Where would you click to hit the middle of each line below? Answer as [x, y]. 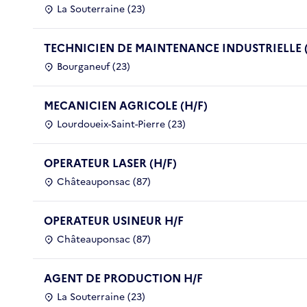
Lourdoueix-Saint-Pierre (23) [121, 124]
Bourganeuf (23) [94, 66]
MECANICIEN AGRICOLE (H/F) [126, 105]
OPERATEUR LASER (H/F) [110, 163]
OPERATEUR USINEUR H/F [114, 220]
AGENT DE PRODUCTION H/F [123, 278]
